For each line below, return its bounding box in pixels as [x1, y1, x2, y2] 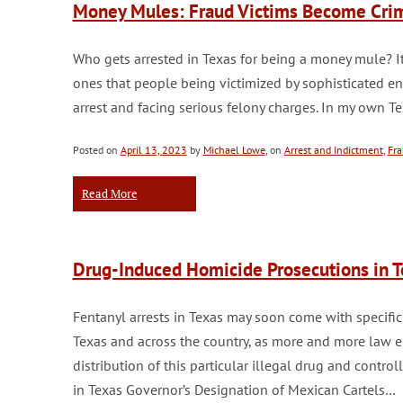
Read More [81, 185, 138, 201]
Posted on [72, 143, 121, 157]
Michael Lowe [202, 143, 265, 157]
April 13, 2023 [120, 143, 187, 157]
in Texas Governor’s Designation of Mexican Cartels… [72, 381, 396, 399]
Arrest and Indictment [283, 143, 383, 157]
